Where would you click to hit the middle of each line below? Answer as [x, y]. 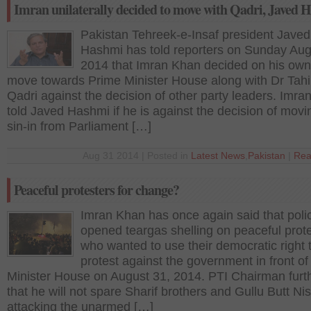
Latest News [218, 156]
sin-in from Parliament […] [79, 126]
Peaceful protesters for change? [96, 190]
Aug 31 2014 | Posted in [137, 156]
